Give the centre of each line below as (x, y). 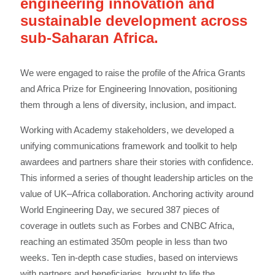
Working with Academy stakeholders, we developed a (127, 130)
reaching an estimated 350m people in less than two (123, 242)
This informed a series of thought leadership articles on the (136, 178)
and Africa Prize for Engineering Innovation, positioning (128, 89)
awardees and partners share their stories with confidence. (137, 162)
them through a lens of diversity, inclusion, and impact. (128, 105)
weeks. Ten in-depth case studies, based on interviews (129, 258)
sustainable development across (134, 21)
